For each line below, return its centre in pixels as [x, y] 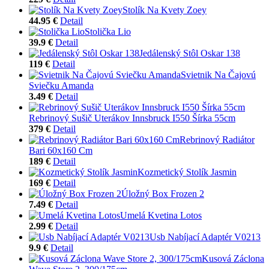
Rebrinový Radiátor [217, 139]
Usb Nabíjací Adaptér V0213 [205, 237]
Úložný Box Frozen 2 [163, 193]
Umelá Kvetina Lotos [161, 215]
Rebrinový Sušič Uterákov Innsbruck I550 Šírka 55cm [132, 118]
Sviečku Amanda [61, 85]
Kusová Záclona [233, 258]
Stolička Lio [108, 31]
